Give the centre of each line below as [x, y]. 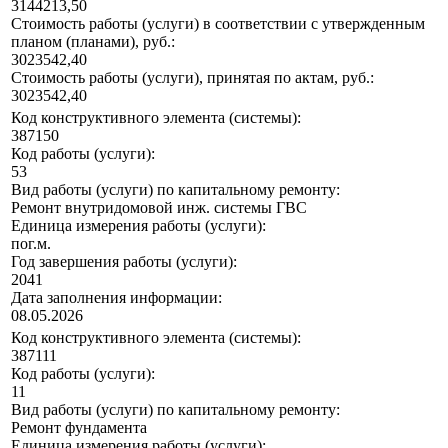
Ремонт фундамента [79, 428]
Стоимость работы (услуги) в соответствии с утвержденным [218, 24]
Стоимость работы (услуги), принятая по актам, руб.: [192, 78]
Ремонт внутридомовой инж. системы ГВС [159, 208]
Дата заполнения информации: [116, 298]
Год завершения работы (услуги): [124, 262]
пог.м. [31, 244]
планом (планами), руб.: [93, 42]
